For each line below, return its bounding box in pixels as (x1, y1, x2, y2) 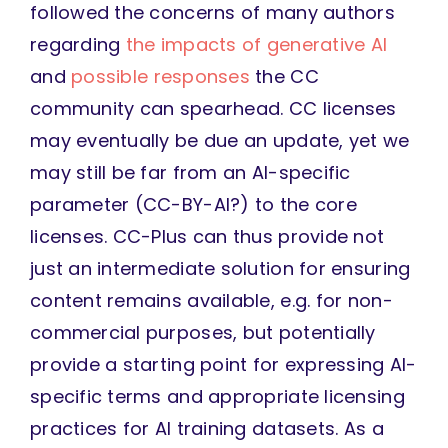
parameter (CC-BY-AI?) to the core (29, 192, 357, 218)
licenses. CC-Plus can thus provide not (29, 224, 385, 250)
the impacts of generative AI (125, 32, 388, 58)
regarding (29, 32, 126, 58)
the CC (249, 64, 319, 90)
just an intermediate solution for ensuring (29, 256, 411, 282)
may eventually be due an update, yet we (29, 128, 410, 154)
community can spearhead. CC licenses (29, 96, 397, 122)
